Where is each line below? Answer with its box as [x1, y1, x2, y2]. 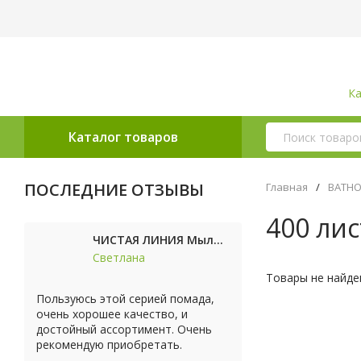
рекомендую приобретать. [36, 337, 182, 352]
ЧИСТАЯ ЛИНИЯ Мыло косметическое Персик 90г [214, 232, 223, 248]
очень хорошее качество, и [36, 306, 188, 322]
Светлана [93, 250, 145, 266]
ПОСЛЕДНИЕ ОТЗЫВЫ [24, 179, 204, 201]
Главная [266, 180, 308, 194]
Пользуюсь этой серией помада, [36, 291, 214, 306]
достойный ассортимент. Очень [36, 322, 212, 337]
